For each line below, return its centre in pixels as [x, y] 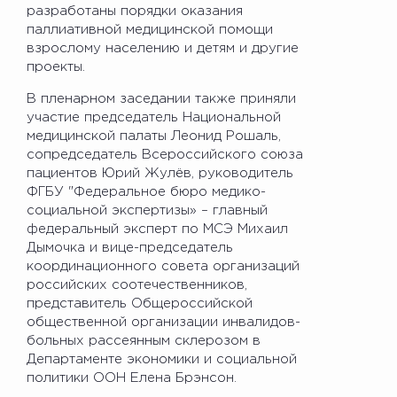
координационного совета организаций [163, 266]
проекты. [56, 66]
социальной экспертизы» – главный [147, 210]
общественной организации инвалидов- [163, 322]
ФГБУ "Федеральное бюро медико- [146, 191]
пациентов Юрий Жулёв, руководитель [160, 173]
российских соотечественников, [137, 284]
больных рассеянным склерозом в [144, 340]
